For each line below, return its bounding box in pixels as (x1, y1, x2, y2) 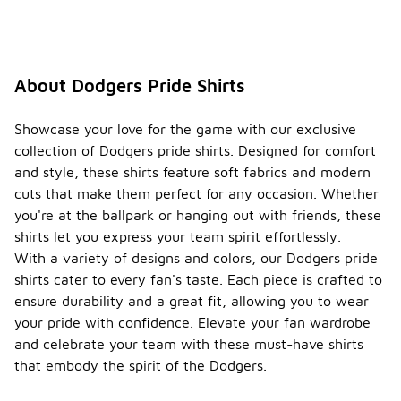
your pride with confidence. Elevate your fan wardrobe (14, 314, 371, 331)
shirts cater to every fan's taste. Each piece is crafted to (14, 271, 382, 288)
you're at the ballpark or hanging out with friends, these (14, 207, 381, 224)
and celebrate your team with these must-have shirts (14, 336, 363, 353)
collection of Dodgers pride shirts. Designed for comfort (14, 142, 376, 159)
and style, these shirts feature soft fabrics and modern (14, 164, 371, 181)
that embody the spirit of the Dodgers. (14, 357, 267, 374)
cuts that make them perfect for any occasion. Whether (14, 185, 379, 202)
